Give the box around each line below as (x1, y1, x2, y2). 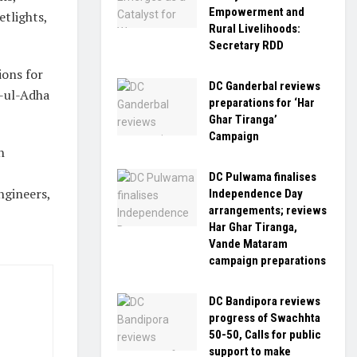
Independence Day (209, 186, 303, 201)
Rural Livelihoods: (209, 22, 300, 36)
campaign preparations (209, 253, 326, 268)
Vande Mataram (209, 237, 288, 251)
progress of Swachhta (209, 311, 320, 325)
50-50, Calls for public (209, 328, 321, 342)
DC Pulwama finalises (209, 170, 316, 184)
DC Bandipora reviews (209, 294, 320, 308)
